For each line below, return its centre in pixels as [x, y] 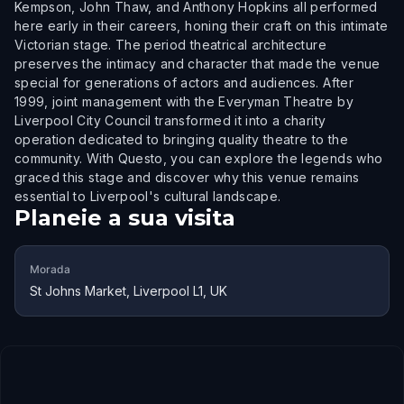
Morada [50, 269]
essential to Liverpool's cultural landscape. [148, 196]
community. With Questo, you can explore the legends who [199, 158]
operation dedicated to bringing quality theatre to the [181, 139]
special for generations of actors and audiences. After [184, 83]
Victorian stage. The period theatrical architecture [170, 45]
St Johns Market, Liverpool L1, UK [129, 291]
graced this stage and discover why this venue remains [187, 177]
